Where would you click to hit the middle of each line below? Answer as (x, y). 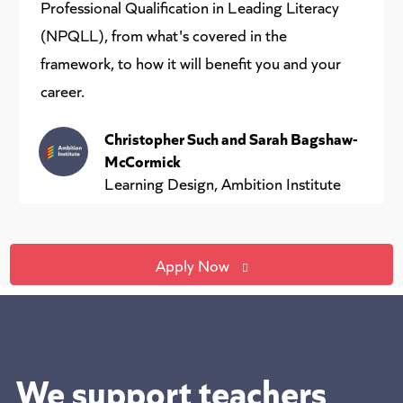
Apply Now (192, 264)
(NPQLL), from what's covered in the (163, 35)
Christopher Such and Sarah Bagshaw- (232, 138)
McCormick (143, 161)
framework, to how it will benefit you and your (190, 63)
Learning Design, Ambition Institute (223, 183)
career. (62, 90)
